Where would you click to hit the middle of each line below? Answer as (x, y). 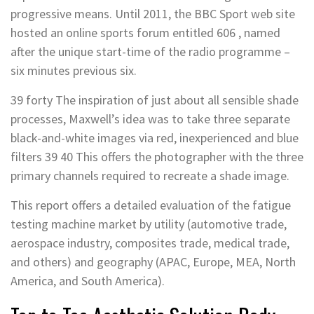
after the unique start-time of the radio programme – (150, 51)
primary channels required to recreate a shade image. (150, 175)
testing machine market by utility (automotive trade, (149, 224)
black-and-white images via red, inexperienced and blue (155, 137)
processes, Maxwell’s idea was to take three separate (150, 118)
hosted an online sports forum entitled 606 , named (145, 32)
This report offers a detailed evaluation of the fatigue (151, 205)
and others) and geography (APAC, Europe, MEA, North (153, 261)
